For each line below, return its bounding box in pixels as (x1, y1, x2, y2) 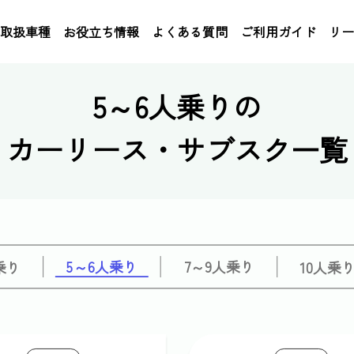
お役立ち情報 (63, 22, 139, 41)
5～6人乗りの (92, 85, 262, 128)
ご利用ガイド (240, 22, 316, 41)
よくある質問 (152, 22, 228, 41)
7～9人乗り (183, 256, 254, 277)
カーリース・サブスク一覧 (6, 128, 348, 171)
